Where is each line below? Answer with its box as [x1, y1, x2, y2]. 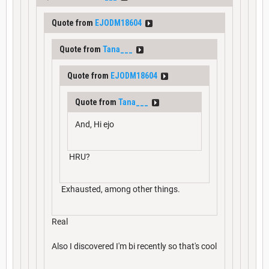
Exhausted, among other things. [59, 184, 180, 194]
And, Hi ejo [75, 119, 114, 129]
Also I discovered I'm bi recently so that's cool [52, 241, 217, 251]
